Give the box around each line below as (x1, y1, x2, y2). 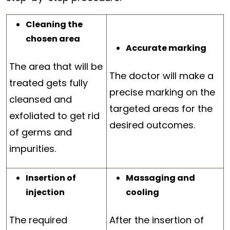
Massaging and (126, 172, 195, 184)
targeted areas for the (109, 102, 213, 115)
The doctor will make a (109, 69, 214, 82)
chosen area (26, 33, 80, 45)
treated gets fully (9, 76, 88, 89)
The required (9, 214, 67, 226)
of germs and (9, 126, 72, 139)
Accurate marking (126, 42, 206, 54)
